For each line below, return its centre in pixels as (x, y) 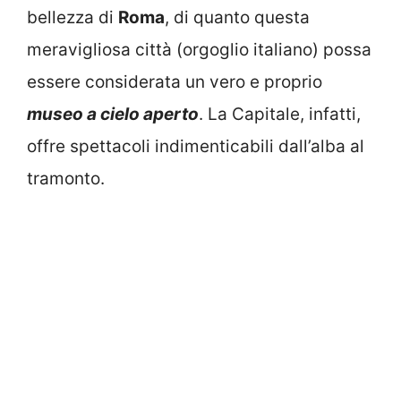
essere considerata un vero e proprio (175, 82)
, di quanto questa (237, 18)
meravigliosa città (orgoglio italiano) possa (199, 50)
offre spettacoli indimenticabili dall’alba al (196, 147)
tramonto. (66, 179)
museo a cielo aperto (113, 115)
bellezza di (73, 18)
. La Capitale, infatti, (280, 115)
